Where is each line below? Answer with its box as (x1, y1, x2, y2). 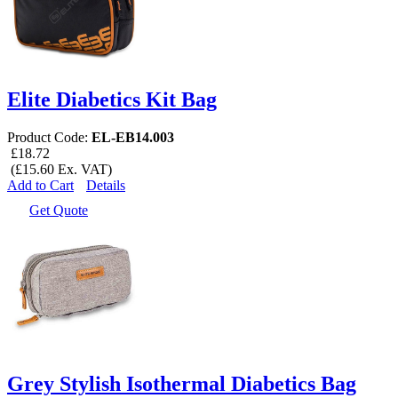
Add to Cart (7, 177, 74, 193)
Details (86, 177, 125, 193)
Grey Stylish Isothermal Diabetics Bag (7, 372, 356, 396)
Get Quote (29, 202, 88, 218)
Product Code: (7, 129, 92, 145)
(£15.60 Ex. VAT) (7, 161, 112, 177)
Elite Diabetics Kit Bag (7, 87, 217, 111)
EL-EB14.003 (92, 129, 174, 145)
